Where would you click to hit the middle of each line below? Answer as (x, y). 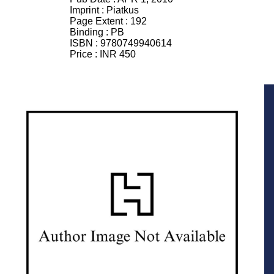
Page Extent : (100, 21)
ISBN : (85, 43)
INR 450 (118, 54)
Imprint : (88, 10)
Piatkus (123, 10)
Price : (85, 54)
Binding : (90, 32)
